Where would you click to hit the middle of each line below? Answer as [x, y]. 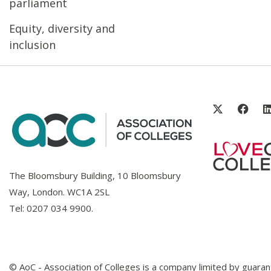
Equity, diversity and [62, 28]
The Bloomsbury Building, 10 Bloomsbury [95, 175]
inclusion [32, 44]
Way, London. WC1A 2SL [59, 191]
